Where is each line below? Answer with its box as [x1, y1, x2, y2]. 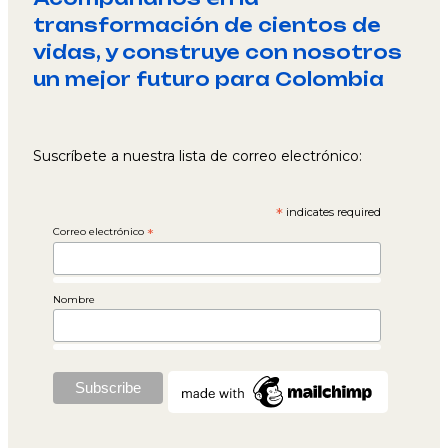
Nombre [53, 293, 95, 307]
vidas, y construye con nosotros [33, 41, 402, 64]
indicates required [283, 205, 382, 220]
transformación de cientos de [33, 14, 381, 37]
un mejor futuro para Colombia [33, 68, 384, 91]
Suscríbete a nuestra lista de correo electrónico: [33, 147, 362, 166]
